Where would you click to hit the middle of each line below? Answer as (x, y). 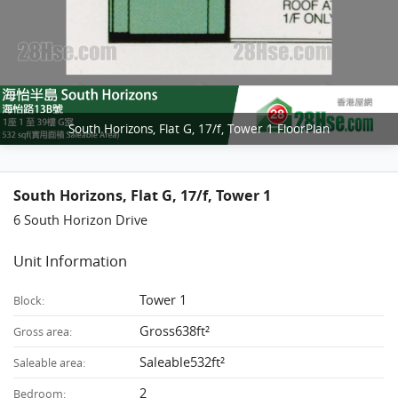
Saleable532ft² (183, 361)
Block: (29, 300)
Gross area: (43, 331)
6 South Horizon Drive (81, 219)
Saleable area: (50, 362)
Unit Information (71, 262)
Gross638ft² (175, 330)
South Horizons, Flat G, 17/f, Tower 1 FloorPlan (244, 128)
